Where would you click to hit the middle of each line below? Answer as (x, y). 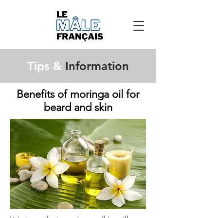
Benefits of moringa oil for (78, 94)
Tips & (44, 66)
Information (95, 66)
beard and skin (78, 107)
